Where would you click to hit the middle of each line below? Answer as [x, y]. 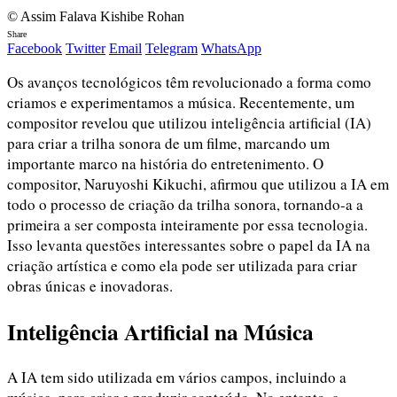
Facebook [35, 48]
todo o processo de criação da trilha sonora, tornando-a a [185, 204]
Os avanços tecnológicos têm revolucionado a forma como [189, 82]
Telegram [171, 48]
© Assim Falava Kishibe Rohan [96, 16]
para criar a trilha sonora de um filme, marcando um [168, 143]
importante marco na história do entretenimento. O [165, 163]
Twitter [86, 48]
